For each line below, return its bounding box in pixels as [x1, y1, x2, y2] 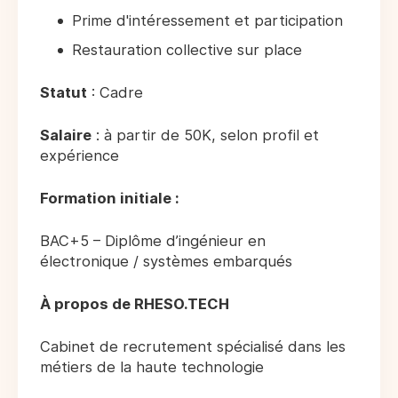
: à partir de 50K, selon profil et [92, 126, 319, 145]
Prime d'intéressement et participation [72, 12, 343, 30]
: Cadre [87, 84, 143, 102]
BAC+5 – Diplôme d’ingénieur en [40, 232, 266, 251]
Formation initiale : [40, 189, 179, 208]
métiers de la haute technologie [40, 358, 264, 377]
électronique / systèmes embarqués [40, 252, 292, 271]
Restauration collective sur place [72, 41, 302, 60]
